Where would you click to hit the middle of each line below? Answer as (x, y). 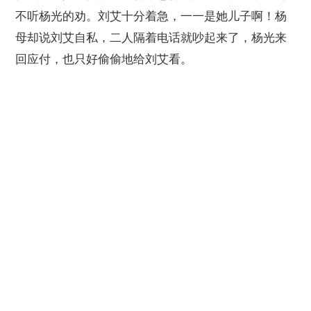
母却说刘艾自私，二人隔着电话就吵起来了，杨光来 (151, 37)
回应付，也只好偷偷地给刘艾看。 (104, 59)
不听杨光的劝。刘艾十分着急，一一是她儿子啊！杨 (151, 16)
